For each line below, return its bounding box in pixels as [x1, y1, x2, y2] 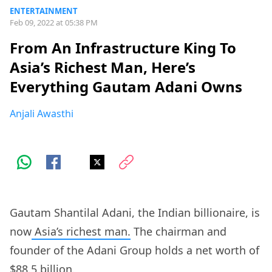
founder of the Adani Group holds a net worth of [10, 243, 259, 258]
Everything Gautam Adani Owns [10, 76, 242, 97]
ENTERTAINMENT [10, 5, 78, 16]
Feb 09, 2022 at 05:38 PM [10, 17, 98, 28]
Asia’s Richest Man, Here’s [10, 57, 195, 78]
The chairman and [131, 224, 226, 239]
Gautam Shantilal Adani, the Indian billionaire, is [10, 205, 260, 220]
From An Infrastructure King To [10, 38, 236, 58]
